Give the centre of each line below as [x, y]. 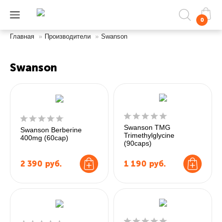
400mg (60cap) [44, 138]
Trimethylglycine [149, 135]
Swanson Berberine [51, 130]
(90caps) [138, 143]
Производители [68, 36]
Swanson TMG [147, 127]
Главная [22, 36]
